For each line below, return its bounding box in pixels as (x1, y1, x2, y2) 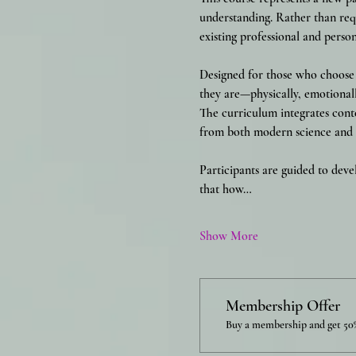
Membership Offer (225, 296, 340, 316)
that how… (199, 181, 252, 198)
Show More (199, 228, 258, 245)
